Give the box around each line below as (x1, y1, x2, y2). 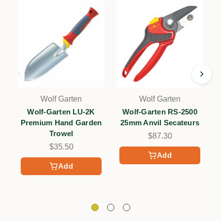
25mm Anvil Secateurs (120, 118, 199, 127)
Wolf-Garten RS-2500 (122, 108, 197, 116)
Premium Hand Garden (20, 118, 102, 127)
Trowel (49, 129, 74, 138)
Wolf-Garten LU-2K (27, 108, 95, 116)
